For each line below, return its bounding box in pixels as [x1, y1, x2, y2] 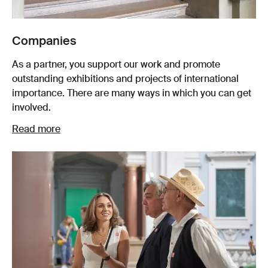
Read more [12, 124, 60, 135]
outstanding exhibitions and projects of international [12, 74, 239, 84]
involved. [12, 103, 51, 113]
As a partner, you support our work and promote [12, 60, 220, 70]
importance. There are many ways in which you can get [12, 89, 251, 99]
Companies [12, 35, 77, 48]
